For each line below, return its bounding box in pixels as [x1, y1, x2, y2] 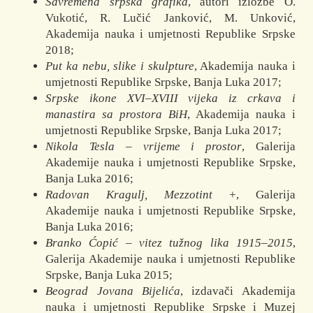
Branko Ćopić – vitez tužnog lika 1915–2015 [45, 236, 293, 250]
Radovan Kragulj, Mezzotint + [45, 188, 237, 202]
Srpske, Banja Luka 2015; [45, 268, 173, 282]
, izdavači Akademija [180, 284, 296, 298]
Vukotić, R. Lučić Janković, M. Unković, [45, 11, 296, 25]
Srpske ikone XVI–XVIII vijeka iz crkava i [45, 92, 296, 105]
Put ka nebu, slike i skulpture [45, 59, 194, 73]
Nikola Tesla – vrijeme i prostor [45, 140, 242, 154]
